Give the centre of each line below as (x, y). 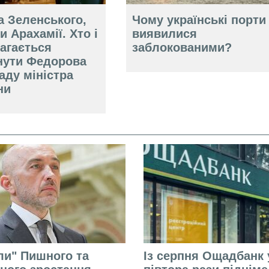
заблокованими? (182, 48)
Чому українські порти (199, 20)
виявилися (164, 34)
